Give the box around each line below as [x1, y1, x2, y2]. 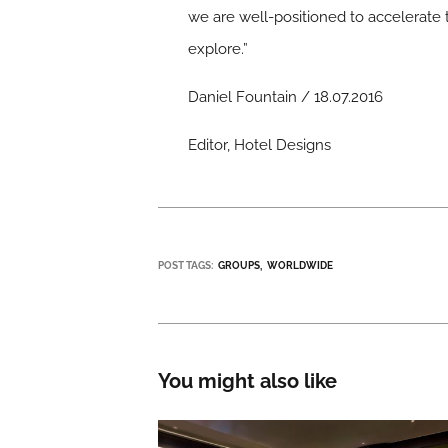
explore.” [188, 39, 249, 58]
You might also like [158, 369, 338, 394]
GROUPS [218, 259, 261, 271]
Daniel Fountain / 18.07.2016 [188, 87, 384, 106]
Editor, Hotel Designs [188, 135, 332, 154]
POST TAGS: [158, 259, 214, 271]
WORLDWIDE [267, 259, 334, 271]
